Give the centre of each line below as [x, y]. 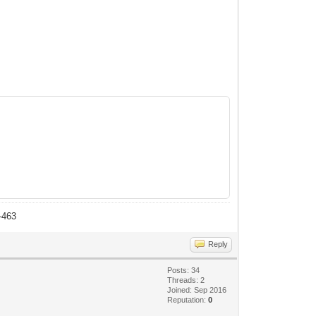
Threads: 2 [186, 280]
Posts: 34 [184, 270]
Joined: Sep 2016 [197, 290]
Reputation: [188, 299]
